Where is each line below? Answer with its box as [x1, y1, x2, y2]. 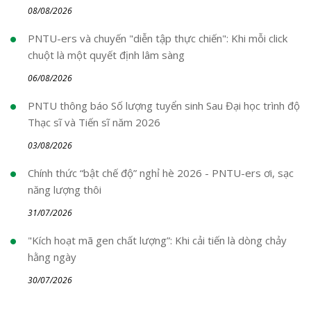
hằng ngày [28, 249, 76, 264]
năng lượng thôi [28, 182, 101, 196]
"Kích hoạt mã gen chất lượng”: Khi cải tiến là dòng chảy [28, 233, 287, 247]
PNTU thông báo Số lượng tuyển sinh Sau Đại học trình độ [28, 98, 300, 112]
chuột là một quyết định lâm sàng [28, 47, 185, 62]
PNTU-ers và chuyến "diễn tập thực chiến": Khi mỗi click [28, 31, 287, 45]
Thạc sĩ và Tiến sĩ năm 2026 [28, 115, 160, 129]
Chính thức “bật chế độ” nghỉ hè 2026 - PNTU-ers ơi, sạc [28, 165, 294, 180]
